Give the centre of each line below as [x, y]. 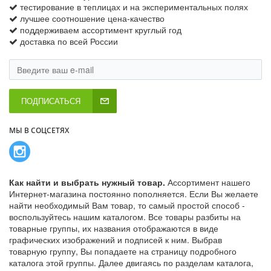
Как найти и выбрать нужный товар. [88, 182]
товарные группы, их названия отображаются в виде [114, 228]
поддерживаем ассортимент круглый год [101, 30]
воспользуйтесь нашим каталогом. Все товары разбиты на [125, 217]
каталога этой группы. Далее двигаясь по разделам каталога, [131, 263]
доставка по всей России [69, 41]
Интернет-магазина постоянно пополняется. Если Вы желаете [134, 194]
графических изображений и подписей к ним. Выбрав [116, 240]
